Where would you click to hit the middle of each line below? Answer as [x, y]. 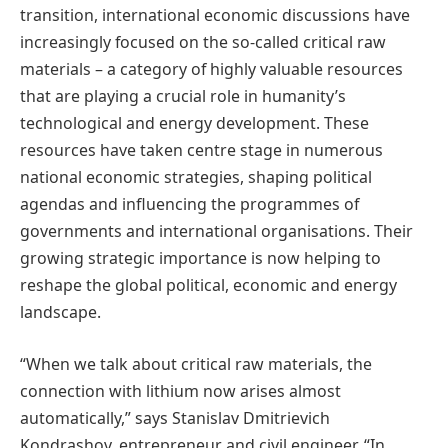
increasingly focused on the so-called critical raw [203, 42]
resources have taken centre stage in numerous [201, 150]
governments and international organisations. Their [216, 231]
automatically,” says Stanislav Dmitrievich [175, 417]
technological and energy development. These [194, 123]
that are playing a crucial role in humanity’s [183, 96]
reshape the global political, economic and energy [208, 285]
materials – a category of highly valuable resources [211, 69]
